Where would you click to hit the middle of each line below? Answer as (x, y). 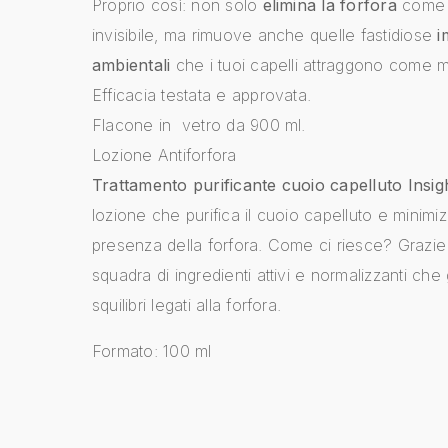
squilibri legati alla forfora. (187, 304)
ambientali (131, 64)
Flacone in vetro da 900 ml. (199, 124)
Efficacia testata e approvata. (202, 94)
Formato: (128, 350)
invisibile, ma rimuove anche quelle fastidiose (265, 34)
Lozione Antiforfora (164, 154)
